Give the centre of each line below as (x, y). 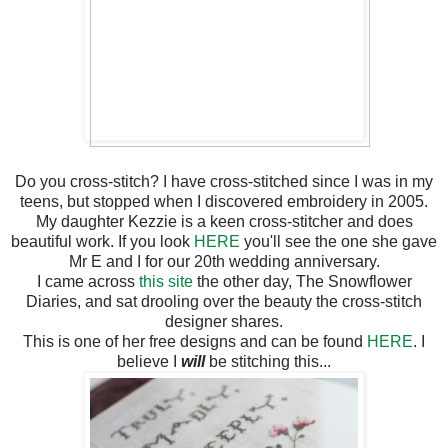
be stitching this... (268, 361)
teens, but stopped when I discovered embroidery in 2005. (224, 201)
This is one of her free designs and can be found (195, 341)
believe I (149, 361)
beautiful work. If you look (102, 241)
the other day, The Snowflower (302, 281)
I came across (87, 281)
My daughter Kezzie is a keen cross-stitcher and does (224, 221)
